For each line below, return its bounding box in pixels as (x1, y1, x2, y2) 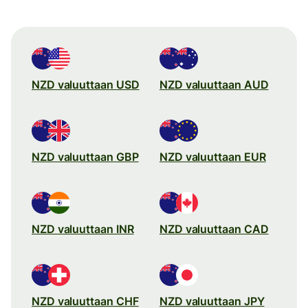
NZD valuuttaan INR (32, 221, 134, 236)
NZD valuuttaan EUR (159, 149, 266, 164)
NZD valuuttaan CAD (159, 221, 269, 236)
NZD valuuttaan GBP (32, 149, 139, 164)
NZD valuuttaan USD (32, 77, 140, 91)
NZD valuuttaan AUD (159, 77, 269, 91)
